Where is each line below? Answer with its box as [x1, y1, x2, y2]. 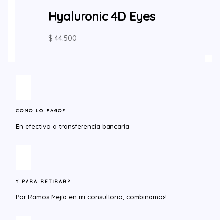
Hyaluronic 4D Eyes [48, 8, 155, 24]
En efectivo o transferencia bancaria [16, 122, 129, 131]
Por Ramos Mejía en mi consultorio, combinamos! [16, 193, 167, 201]
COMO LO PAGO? [16, 108, 66, 114]
